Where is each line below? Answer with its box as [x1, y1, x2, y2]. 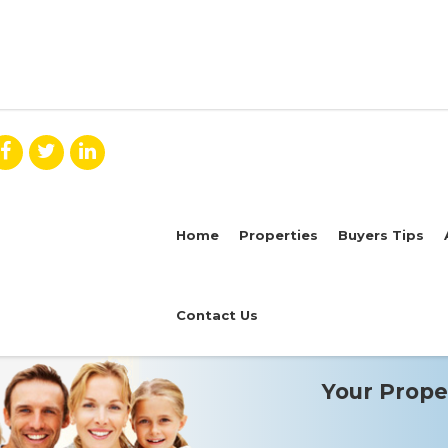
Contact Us [175, 307, 258, 323]
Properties [238, 227, 318, 243]
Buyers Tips [337, 227, 424, 243]
